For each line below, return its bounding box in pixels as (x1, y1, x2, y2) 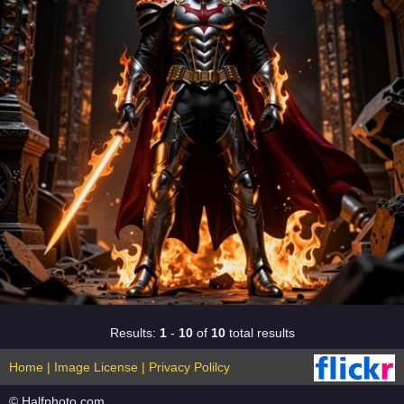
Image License (54, 359, 138, 374)
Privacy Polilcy (149, 359, 230, 374)
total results (225, 325, 295, 340)
